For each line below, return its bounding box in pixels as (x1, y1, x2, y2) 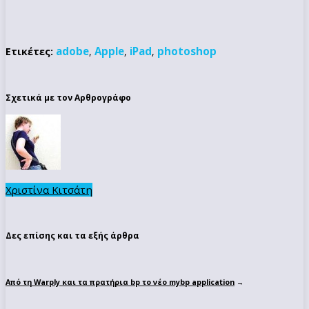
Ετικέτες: (6, 44, 53, 58)
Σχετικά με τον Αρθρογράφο (6, 91, 131, 103)
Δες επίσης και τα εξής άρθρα (6, 230, 139, 242)
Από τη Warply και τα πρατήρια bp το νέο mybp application (6, 277, 235, 288)
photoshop (157, 43, 217, 58)
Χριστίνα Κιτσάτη (6, 182, 92, 197)
